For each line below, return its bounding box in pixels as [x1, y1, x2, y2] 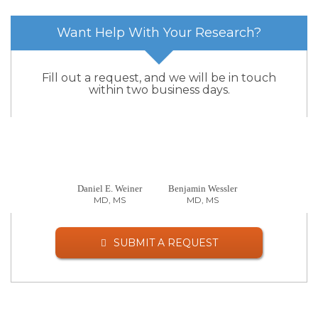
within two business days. [88, 83, 230, 97]
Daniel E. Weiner [77, 183, 143, 194]
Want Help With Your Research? [57, 25, 261, 41]
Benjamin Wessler [168, 183, 238, 194]
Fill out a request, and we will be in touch [42, 71, 276, 85]
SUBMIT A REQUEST [113, 236, 218, 250]
